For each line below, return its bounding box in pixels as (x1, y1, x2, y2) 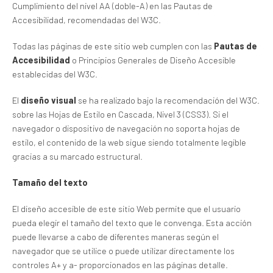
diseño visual (21, 94, 76, 105)
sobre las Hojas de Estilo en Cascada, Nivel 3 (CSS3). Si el (12, 108, 229, 119)
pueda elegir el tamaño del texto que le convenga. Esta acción (12, 217, 252, 228)
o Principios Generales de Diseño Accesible (70, 54, 236, 65)
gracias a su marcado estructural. (12, 151, 143, 161)
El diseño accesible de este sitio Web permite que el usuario (12, 203, 241, 214)
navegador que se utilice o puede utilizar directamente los (12, 245, 235, 256)
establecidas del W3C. (12, 68, 97, 79)
